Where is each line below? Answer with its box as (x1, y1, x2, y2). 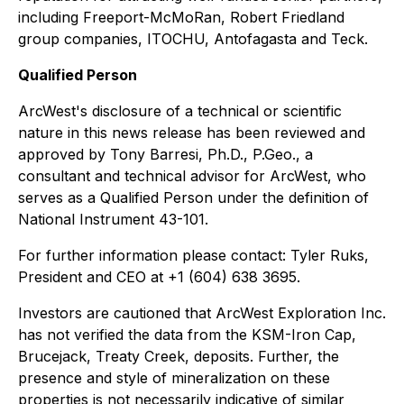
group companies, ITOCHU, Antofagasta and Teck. (18, 30, 368, 48)
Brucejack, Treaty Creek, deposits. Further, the (18, 347, 339, 365)
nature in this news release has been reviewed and (18, 124, 365, 142)
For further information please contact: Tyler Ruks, (18, 246, 369, 264)
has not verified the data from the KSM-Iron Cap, (18, 326, 356, 344)
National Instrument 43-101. (18, 210, 208, 228)
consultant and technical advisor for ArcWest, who (18, 167, 366, 185)
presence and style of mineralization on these (18, 369, 330, 387)
